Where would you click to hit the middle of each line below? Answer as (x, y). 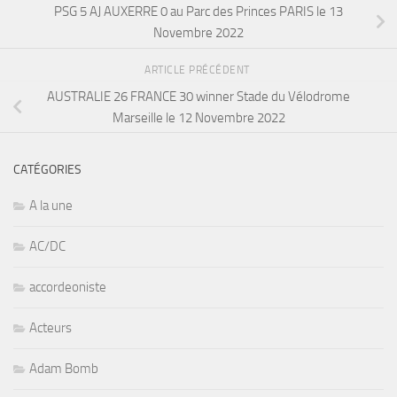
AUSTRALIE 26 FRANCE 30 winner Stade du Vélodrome (198, 96)
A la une (51, 206)
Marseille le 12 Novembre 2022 (198, 117)
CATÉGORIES (47, 170)
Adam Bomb (64, 369)
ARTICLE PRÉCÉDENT (198, 70)
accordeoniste (68, 288)
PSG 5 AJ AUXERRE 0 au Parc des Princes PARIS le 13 (198, 11)
